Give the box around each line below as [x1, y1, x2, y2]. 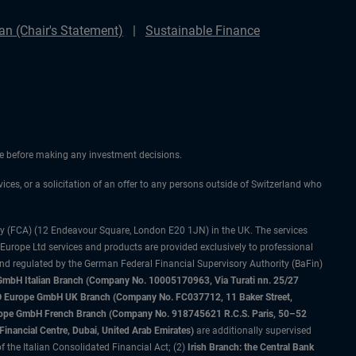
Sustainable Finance [145, 23, 260, 38]
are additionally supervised [194, 325, 311, 336]
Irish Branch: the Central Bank [188, 342, 314, 353]
